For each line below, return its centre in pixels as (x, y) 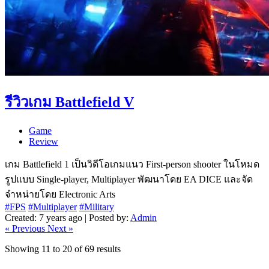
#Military (97, 207)
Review (44, 141)
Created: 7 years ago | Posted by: (68, 218)
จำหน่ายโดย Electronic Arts (60, 194)
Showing (23, 249)
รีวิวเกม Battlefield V (69, 102)
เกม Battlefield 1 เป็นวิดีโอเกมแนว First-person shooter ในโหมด (132, 164)
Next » (60, 228)
